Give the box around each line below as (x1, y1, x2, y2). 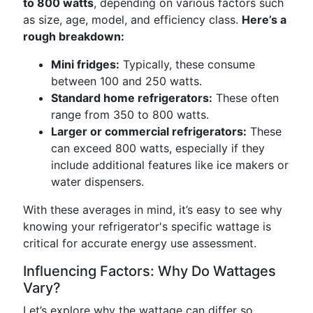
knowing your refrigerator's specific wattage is (23, 219, 271, 233)
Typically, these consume (119, 57, 255, 71)
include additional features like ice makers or (51, 158, 289, 172)
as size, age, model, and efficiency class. (23, 13, 242, 27)
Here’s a (242, 13, 286, 27)
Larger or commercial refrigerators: (51, 124, 247, 138)
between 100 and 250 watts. (51, 74, 202, 88)
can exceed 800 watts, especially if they (51, 141, 265, 155)
